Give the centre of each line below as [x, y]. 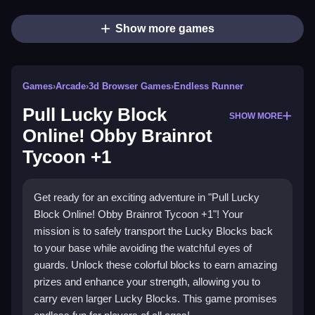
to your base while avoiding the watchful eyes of [143, 248]
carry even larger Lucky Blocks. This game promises [155, 299]
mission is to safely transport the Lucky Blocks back [153, 231]
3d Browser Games [130, 86]
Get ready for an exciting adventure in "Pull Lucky [147, 198]
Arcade [71, 86]
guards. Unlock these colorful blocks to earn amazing [155, 265]
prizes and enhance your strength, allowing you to [147, 282]
